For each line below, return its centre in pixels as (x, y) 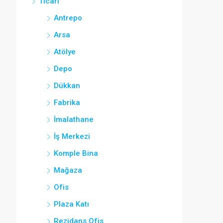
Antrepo (68, 18)
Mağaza (68, 170)
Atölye (65, 52)
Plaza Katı (71, 204)
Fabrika (67, 103)
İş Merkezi (72, 136)
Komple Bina (76, 153)
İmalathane (74, 119)
